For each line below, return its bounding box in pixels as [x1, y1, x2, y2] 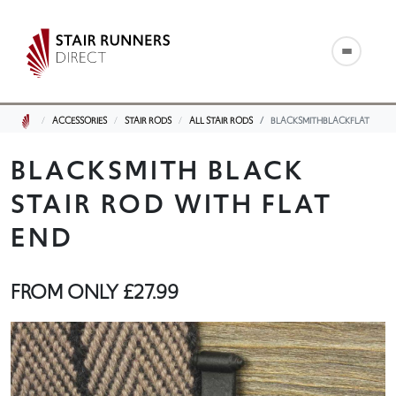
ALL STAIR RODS [188, 114, 253, 127]
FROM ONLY [11, 278, 123, 306]
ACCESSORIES [51, 114, 107, 127]
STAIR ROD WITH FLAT [11, 185, 332, 223]
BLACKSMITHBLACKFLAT [270, 114, 369, 127]
